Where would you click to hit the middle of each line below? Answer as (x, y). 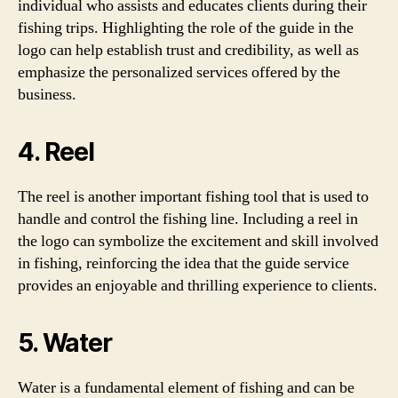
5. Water (65, 342)
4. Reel (56, 151)
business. (47, 94)
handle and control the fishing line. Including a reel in (188, 219)
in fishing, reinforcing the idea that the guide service (183, 263)
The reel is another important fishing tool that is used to (193, 196)
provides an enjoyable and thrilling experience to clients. (198, 285)
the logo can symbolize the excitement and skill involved (198, 241)
